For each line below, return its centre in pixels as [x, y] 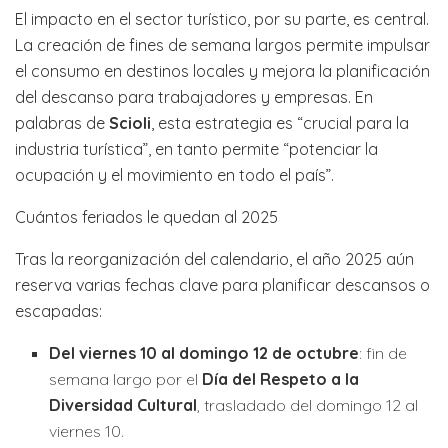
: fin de [383, 353]
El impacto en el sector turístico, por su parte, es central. [222, 19]
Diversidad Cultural [123, 405]
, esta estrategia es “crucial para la [280, 123]
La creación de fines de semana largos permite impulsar [222, 45]
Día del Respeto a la [281, 379]
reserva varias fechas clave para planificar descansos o [222, 285]
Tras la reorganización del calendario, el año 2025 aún [214, 259]
